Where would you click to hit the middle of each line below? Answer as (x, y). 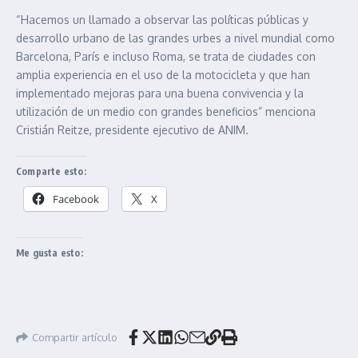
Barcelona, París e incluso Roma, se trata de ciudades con (166, 57)
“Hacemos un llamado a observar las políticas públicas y (162, 20)
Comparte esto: (51, 172)
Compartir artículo (75, 337)
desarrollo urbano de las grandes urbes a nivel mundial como (175, 38)
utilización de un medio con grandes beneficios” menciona (166, 112)
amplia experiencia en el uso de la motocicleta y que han (163, 75)
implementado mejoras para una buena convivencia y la (160, 93)
